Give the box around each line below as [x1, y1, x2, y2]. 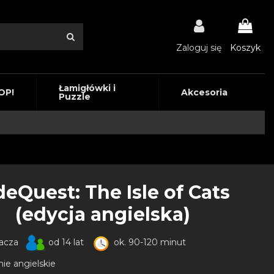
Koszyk [230, 42, 261, 53]
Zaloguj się [176, 42, 221, 53]
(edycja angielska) [15, 203, 190, 226]
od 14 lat [45, 237, 84, 248]
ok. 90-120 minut [111, 237, 186, 248]
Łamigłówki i [58, 83, 116, 94]
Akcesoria [180, 87, 228, 98]
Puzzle [58, 91, 91, 102]
